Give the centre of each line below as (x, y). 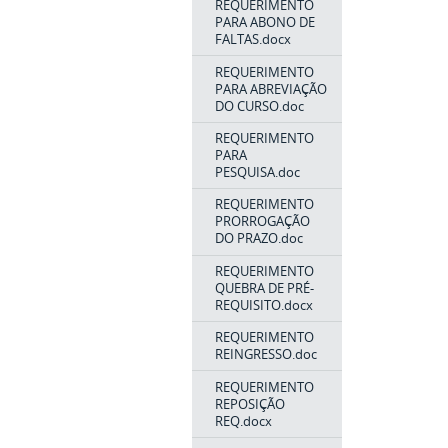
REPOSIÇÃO (249, 403)
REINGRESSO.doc (265, 354)
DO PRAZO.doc (258, 238)
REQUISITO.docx (263, 304)
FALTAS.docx (252, 39)
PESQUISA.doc (257, 171)
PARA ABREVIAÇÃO (270, 88)
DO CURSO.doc (259, 105)
